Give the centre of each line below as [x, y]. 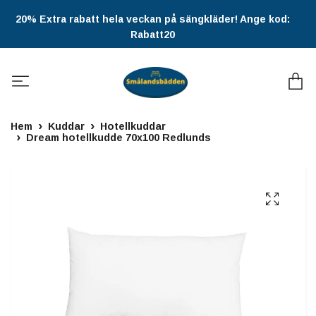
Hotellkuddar [133, 127]
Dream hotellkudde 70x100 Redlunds [119, 138]
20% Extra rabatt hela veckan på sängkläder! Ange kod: [153, 19]
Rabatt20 [153, 35]
